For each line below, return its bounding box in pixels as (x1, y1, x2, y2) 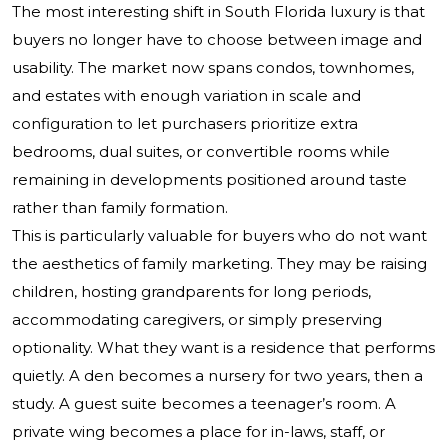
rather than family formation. (12, 198, 228, 218)
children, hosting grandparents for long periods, (12, 282, 371, 302)
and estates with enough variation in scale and (12, 86, 361, 106)
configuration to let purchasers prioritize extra (12, 114, 358, 134)
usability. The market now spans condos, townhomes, (12, 58, 414, 78)
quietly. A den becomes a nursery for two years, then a (12, 366, 423, 386)
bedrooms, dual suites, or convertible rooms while (12, 142, 390, 162)
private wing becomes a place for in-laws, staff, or (12, 422, 385, 442)
